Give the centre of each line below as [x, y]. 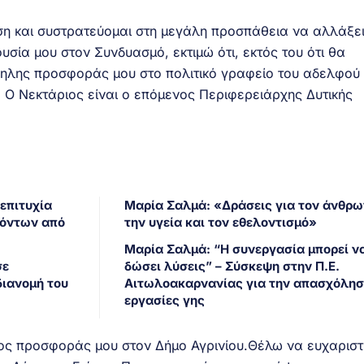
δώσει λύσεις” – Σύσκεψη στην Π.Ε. [232, 266]
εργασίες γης [164, 301]
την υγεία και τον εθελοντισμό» [220, 223]
